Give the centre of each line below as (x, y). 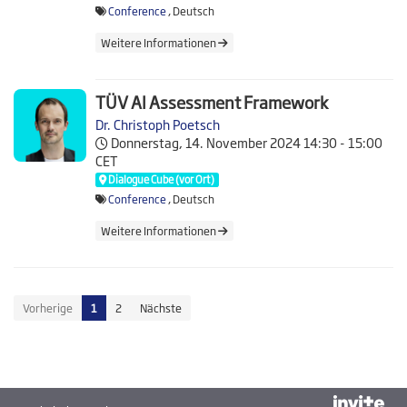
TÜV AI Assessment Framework (212, 102)
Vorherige (48, 308)
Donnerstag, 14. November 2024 (206, 143)
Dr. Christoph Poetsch (158, 124)
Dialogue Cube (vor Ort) (161, 179)
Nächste (161, 308)
